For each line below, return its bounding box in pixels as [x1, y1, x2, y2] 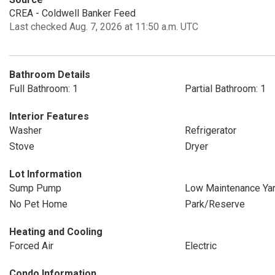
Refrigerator [184, 125, 236, 136]
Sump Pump [9, 182, 61, 194]
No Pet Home [9, 198, 68, 210]
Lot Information [9, 168, 82, 180]
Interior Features [9, 110, 89, 122]
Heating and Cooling [9, 226, 103, 238]
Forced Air [9, 240, 53, 252]
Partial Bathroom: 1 [184, 83, 266, 95]
